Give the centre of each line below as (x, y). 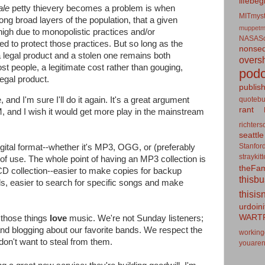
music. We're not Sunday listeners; (135, 219)
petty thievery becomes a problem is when (92, 9)
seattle (251, 135)
